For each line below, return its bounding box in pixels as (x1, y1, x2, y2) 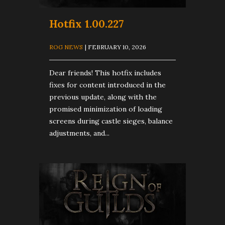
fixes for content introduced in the (49, 80, 166, 89)
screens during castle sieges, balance (49, 116, 173, 126)
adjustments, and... (49, 128, 109, 138)
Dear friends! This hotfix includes (49, 68, 161, 77)
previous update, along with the (49, 92, 157, 101)
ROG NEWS (49, 43, 83, 51)
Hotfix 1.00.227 (49, 17, 124, 31)
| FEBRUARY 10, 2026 (85, 43, 146, 51)
